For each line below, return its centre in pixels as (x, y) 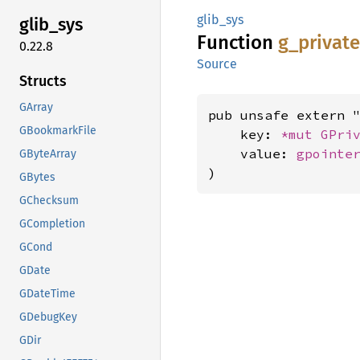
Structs (43, 81)
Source (217, 64)
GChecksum (49, 200)
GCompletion (52, 223)
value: (252, 153)
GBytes (37, 177)
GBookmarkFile (58, 130)
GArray (36, 107)
